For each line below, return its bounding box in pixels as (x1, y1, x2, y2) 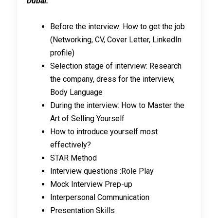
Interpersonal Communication (50, 193, 149, 202)
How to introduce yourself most (50, 127, 158, 137)
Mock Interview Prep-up (50, 180, 132, 189)
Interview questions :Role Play (50, 166, 154, 176)
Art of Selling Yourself (50, 114, 125, 124)
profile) (50, 48, 74, 58)
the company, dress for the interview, (50, 74, 175, 84)
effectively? (50, 140, 91, 150)
